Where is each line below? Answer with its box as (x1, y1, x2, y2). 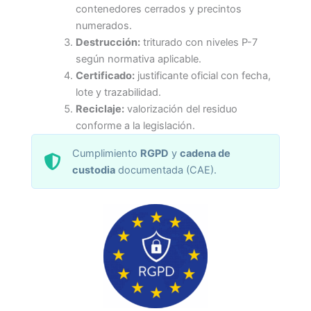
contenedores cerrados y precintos (75, 3, 242, 16)
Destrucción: (75, 36, 140, 49)
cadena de (180, 146, 231, 160)
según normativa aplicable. (75, 53, 201, 66)
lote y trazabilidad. (75, 86, 161, 99)
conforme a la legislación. (75, 119, 195, 133)
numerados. (75, 19, 132, 33)
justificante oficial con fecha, (134, 69, 271, 83)
